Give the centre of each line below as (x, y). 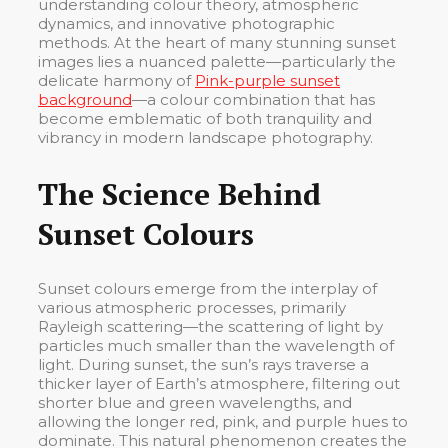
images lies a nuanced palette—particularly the (217, 61)
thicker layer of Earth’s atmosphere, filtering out (219, 383)
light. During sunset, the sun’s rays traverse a (203, 364)
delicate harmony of (116, 80)
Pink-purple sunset (267, 80)
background (85, 99)
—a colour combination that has (253, 99)
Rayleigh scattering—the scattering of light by (210, 326)
